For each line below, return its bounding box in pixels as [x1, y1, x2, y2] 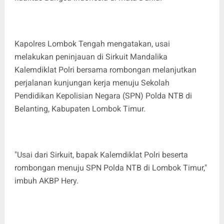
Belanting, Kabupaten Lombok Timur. [14, 103, 147, 113]
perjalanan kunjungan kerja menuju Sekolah [14, 77, 169, 87]
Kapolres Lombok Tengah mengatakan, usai [14, 38, 170, 48]
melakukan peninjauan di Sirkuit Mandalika [14, 51, 167, 61]
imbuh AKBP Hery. [14, 175, 78, 185]
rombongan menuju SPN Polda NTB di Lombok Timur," [14, 162, 207, 172]
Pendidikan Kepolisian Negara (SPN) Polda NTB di [14, 90, 192, 100]
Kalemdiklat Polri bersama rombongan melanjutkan [14, 64, 196, 74]
